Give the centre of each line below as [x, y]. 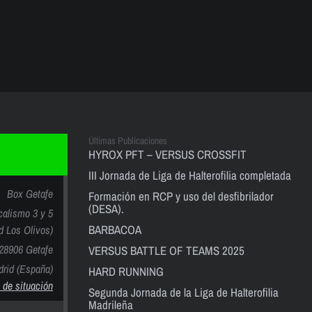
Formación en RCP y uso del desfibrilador [181, 196]
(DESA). [106, 209]
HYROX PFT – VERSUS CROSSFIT [167, 154]
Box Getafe [30, 194]
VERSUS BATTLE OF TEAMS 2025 [166, 250]
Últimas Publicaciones [128, 141]
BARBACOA [115, 229]
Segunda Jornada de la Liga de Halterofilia [184, 292]
